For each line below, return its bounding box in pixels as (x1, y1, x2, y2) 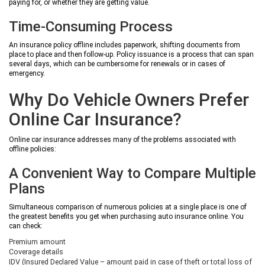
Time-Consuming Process (9, 18, 173, 35)
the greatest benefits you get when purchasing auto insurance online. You (9, 212, 244, 221)
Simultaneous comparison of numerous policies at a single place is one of (9, 203, 247, 211)
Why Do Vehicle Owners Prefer (9, 89, 249, 110)
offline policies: (9, 145, 56, 153)
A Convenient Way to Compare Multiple (9, 165, 256, 182)
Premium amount (9, 237, 66, 246)
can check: (9, 222, 43, 230)
